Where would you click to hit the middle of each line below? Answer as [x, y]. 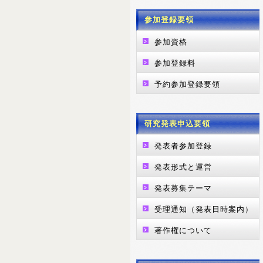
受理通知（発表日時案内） [204, 209]
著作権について [183, 230]
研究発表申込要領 [177, 124]
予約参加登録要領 [187, 84]
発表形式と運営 [183, 167]
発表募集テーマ [183, 188]
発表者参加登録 [183, 146]
